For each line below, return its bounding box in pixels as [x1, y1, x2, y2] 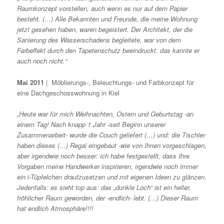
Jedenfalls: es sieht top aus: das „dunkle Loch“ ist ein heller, [17, 182, 191, 192]
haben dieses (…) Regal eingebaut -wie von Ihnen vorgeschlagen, [17, 140, 207, 150]
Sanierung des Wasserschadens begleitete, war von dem [17, 35, 181, 45]
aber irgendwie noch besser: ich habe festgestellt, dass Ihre [17, 150, 190, 160]
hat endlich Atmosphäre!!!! [17, 203, 96, 213]
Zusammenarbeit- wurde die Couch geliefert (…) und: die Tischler [17, 129, 205, 139]
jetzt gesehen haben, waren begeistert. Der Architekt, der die [17, 24, 193, 34]
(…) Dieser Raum [148, 192, 198, 202]
